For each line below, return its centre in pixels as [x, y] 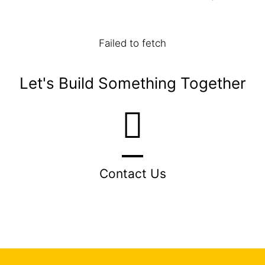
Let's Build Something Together [132, 83]
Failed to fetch [132, 43]
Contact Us [132, 173]
